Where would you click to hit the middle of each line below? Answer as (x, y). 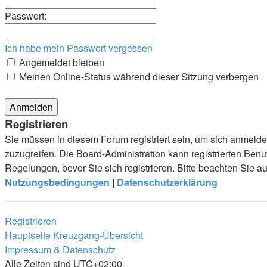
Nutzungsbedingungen (57, 182)
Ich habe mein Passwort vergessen (79, 48)
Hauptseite (28, 235)
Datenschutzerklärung (167, 182)
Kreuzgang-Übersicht (98, 235)
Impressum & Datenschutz (60, 249)
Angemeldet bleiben (60, 62)
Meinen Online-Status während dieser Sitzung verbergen (138, 77)
